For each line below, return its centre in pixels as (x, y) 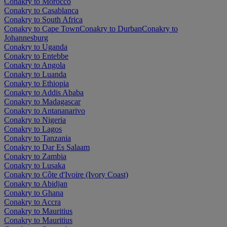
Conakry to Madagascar (42, 101)
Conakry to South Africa (43, 19)
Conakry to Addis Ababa (44, 92)
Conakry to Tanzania (37, 138)
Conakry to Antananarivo (45, 110)
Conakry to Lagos (33, 129)
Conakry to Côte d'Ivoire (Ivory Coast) (66, 174)
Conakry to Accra (32, 202)
